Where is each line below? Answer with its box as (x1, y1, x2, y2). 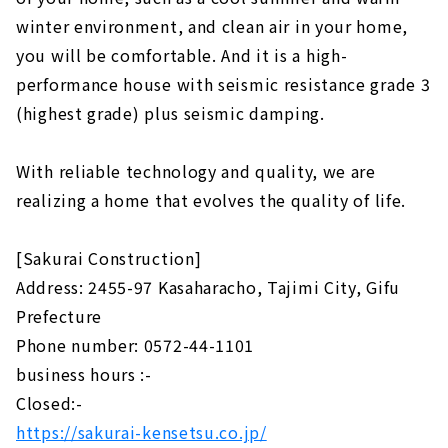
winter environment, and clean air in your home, (16, 13, 408, 38)
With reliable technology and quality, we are (16, 158, 376, 183)
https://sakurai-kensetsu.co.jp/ (16, 419, 267, 444)
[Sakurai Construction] (16, 245, 202, 270)
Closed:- (16, 390, 83, 415)
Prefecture (16, 303, 102, 328)
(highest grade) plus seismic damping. (16, 100, 325, 125)
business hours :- (16, 361, 152, 386)
